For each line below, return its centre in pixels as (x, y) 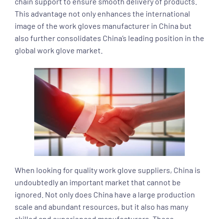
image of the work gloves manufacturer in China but (103, 25)
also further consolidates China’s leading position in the (109, 38)
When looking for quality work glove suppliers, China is (108, 170)
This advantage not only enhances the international (102, 13)
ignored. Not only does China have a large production (105, 194)
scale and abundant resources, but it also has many (101, 206)
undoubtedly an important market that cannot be (98, 182)
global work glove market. (59, 50)
